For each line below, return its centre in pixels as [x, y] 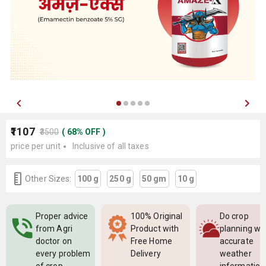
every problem [63, 254]
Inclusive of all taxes [110, 146]
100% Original [157, 216]
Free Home [151, 241]
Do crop [234, 216]
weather [236, 254]
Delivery [146, 254]
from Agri [54, 229]
